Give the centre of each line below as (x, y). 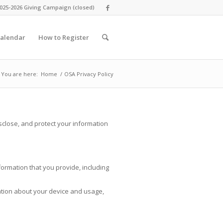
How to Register (64, 37)
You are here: (19, 74)
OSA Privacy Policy (89, 74)
